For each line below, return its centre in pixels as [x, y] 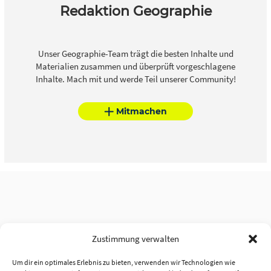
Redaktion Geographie [135, 11]
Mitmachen [142, 111]
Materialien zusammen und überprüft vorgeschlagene [135, 67]
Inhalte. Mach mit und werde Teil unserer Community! [135, 79]
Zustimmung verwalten [135, 239]
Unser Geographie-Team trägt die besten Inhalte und [135, 54]
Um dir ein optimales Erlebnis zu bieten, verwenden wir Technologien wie [124, 262]
